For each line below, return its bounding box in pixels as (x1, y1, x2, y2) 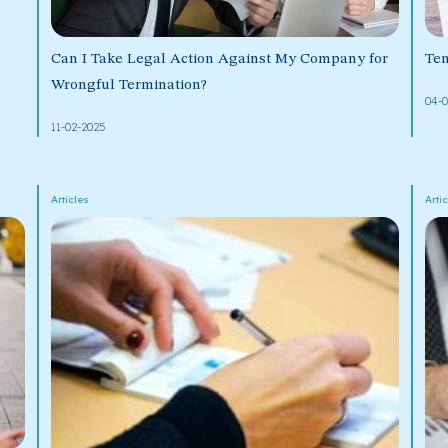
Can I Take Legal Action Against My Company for (50, 51, 388, 67)
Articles (50, 192, 89, 206)
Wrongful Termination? (50, 77, 207, 93)
